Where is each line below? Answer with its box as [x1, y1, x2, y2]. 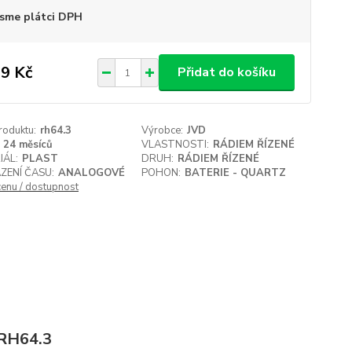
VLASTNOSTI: [141, 137, 210, 152]
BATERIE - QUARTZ [185, 166, 287, 180]
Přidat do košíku [177, 64, 276, 81]
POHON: [141, 166, 181, 180]
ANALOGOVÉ [57, 166, 125, 180]
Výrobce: [141, 123, 184, 137]
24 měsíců [2, 137, 53, 152]
